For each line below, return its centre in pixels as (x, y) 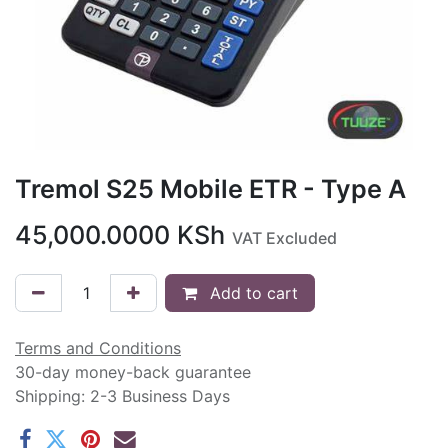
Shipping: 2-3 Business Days (122, 396)
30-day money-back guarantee (133, 372)
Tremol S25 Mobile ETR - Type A (210, 189)
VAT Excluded (284, 238)
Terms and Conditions (98, 348)
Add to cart (251, 293)
